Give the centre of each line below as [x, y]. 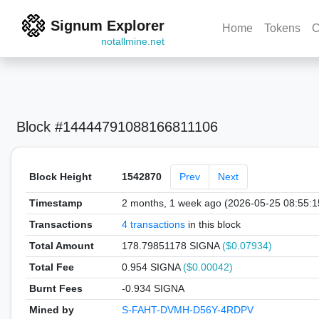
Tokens [283, 28]
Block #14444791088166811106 [117, 127]
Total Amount [61, 246]
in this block [213, 224]
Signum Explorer [108, 26]
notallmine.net [133, 41]
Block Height [60, 177]
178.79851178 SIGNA [172, 246]
